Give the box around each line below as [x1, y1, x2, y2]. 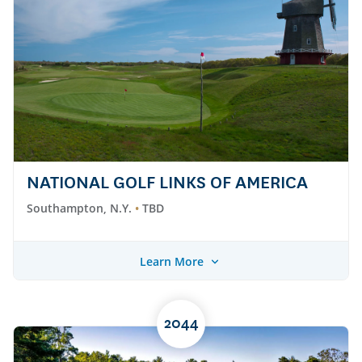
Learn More [139, 253, 204, 269]
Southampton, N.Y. [27, 200, 132, 217]
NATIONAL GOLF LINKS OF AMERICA [27, 174, 308, 194]
